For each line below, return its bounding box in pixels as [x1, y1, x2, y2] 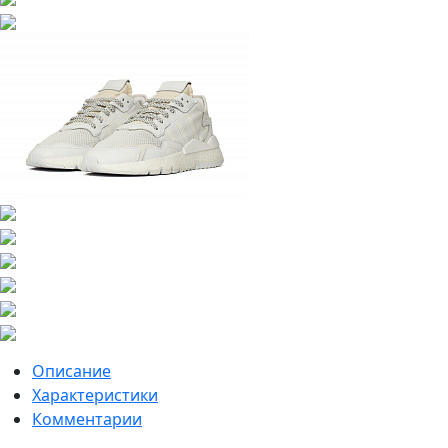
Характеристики [32, 384, 158, 407]
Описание [32, 360, 111, 383]
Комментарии [32, 408, 142, 431]
